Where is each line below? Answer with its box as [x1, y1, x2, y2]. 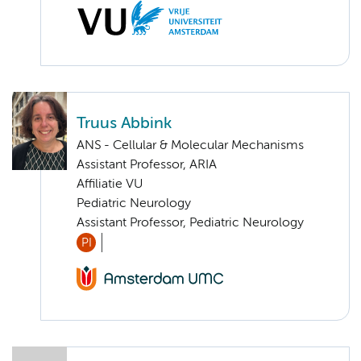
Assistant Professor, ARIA [77, 159, 217, 172]
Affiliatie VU [77, 178, 143, 192]
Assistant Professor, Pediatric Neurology [77, 217, 304, 230]
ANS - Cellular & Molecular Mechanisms [77, 139, 304, 153]
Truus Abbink [77, 116, 172, 132]
